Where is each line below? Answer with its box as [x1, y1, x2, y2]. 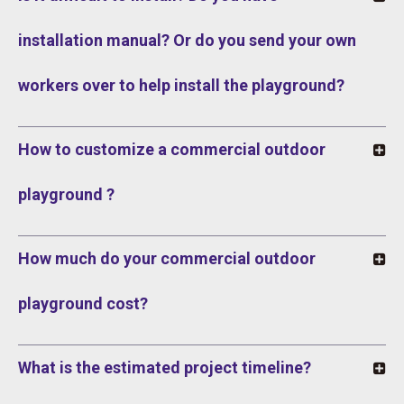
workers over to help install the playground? [18, 76, 344, 96]
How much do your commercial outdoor [18, 249, 316, 269]
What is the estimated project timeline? [18, 358, 311, 378]
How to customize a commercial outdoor [18, 140, 326, 160]
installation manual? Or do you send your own [18, 31, 356, 50]
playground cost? [18, 294, 148, 314]
